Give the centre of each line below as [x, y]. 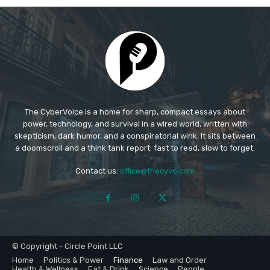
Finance [128, 260]
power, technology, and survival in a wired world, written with [135, 124]
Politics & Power [74, 260]
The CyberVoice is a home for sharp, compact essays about [135, 112]
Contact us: [98, 171]
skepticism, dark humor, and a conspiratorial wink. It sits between [135, 136]
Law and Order [180, 260]
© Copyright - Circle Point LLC [67, 246]
